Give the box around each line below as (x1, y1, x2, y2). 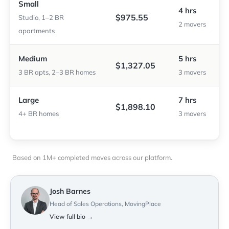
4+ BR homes (18, 109, 59, 118)
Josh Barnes (50, 187, 90, 196)
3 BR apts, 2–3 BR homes (18, 68, 96, 77)
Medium (18, 54, 47, 64)
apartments (18, 27, 55, 35)
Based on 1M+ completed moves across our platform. (12, 153, 172, 162)
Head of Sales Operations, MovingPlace (50, 200, 161, 208)
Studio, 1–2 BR (18, 13, 64, 22)
